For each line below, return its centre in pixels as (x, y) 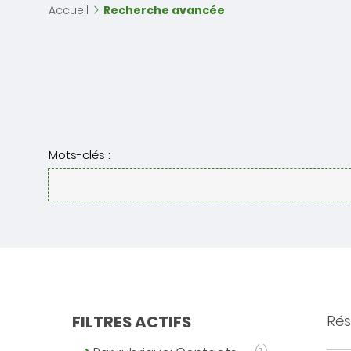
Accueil (69, 10)
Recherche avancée (164, 10)
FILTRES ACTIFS (132, 322)
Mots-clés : (79, 155)
